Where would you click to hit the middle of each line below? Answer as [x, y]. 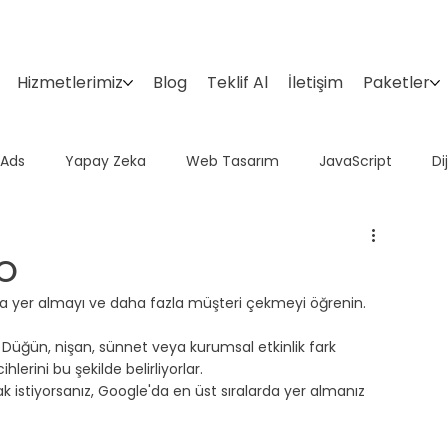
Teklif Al [237, 82]
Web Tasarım [232, 161]
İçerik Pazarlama [290, 241]
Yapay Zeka [105, 161]
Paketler [396, 82]
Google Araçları [140, 241]
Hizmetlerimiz [69, 82]
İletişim [315, 82]
